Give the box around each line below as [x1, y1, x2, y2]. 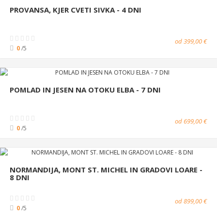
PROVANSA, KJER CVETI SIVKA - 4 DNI [10, 4, 141, 15]
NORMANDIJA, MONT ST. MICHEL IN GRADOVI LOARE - [10, 164, 202, 174]
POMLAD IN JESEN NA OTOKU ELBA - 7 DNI [10, 84, 161, 94]
